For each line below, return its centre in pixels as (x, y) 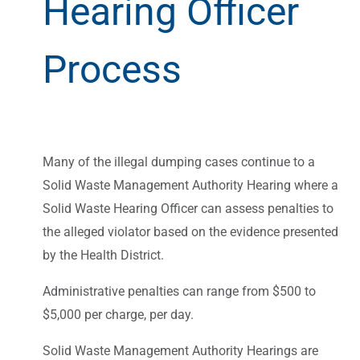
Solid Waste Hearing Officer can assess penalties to (188, 208)
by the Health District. (103, 255)
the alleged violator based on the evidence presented (190, 231)
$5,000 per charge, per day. (118, 314)
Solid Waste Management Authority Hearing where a (190, 185)
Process (112, 69)
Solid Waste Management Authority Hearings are (180, 350)
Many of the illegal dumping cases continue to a (179, 162)
